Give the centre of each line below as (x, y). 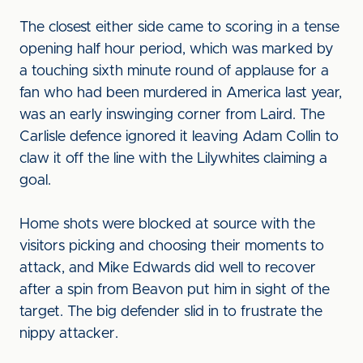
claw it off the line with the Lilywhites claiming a (173, 159)
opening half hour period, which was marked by (176, 49)
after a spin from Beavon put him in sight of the (175, 290)
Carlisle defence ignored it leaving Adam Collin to (179, 137)
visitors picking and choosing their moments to (172, 246)
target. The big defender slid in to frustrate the (171, 312)
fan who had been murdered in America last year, (181, 93)
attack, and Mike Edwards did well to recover (168, 268)
